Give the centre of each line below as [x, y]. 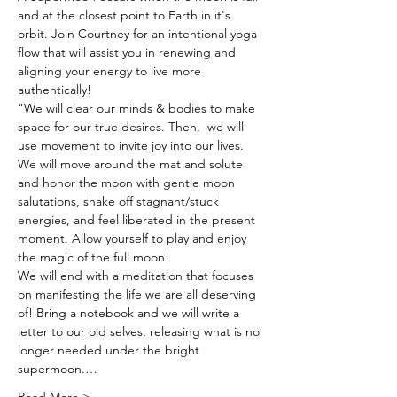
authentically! [54, 90]
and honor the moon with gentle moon [128, 183]
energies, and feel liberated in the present [138, 220]
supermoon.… [58, 369]
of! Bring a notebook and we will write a [130, 313]
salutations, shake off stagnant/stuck [120, 201]
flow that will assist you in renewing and [128, 52]
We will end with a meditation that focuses [137, 276]
